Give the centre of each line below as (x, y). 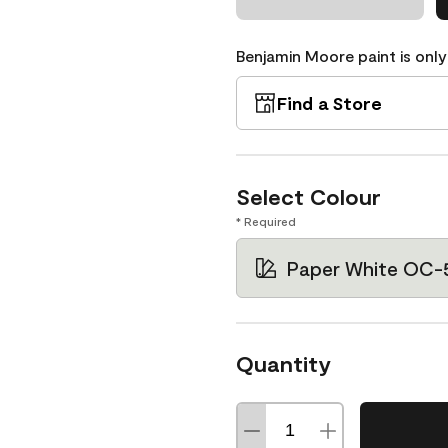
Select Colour (308, 196)
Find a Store (329, 103)
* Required (266, 221)
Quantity (283, 363)
